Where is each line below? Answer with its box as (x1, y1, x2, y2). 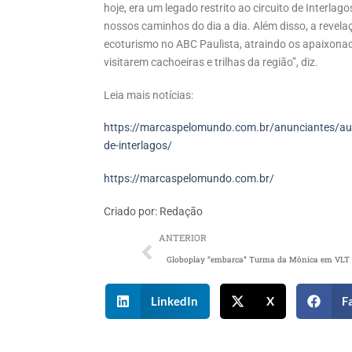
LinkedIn (151, 294, 199, 309)
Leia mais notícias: (104, 88, 193, 102)
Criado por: (104, 204, 157, 218)
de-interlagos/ (104, 139, 172, 153)
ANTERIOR (159, 231, 207, 244)
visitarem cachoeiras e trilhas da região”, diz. (104, 55, 318, 69)
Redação (157, 204, 203, 218)
